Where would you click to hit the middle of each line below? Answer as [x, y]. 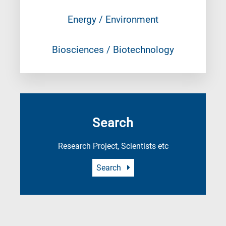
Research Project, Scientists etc [113, 146]
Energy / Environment [113, 20]
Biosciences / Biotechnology [113, 50]
